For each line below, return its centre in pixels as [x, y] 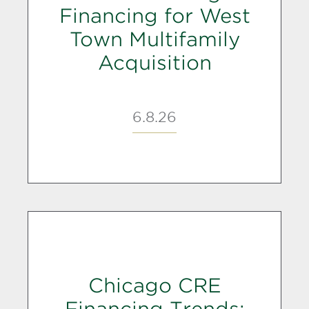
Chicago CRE [154, 285]
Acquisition [154, 62]
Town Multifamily [154, 39]
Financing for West [154, 16]
